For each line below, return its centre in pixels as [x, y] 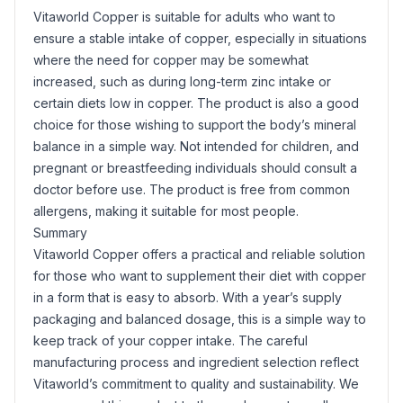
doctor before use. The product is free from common [192, 189]
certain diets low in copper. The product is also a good [196, 103]
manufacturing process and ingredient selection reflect [196, 362]
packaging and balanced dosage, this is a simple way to [200, 319]
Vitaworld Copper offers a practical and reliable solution [199, 254]
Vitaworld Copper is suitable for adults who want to [184, 17]
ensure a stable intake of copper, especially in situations [200, 38]
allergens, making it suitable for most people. [166, 211]
